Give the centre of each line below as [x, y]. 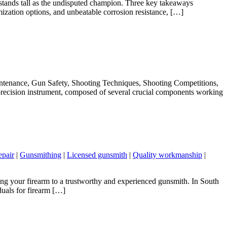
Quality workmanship [167, 155]
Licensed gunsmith [97, 155]
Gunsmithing [41, 155]
